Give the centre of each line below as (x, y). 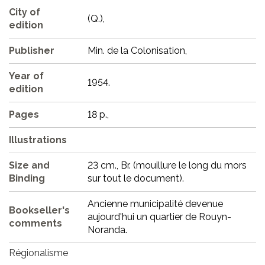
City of (25, 12)
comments (35, 224)
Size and (29, 166)
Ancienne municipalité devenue (155, 204)
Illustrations (38, 140)
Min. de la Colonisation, (137, 51)
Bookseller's (39, 211)
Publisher (32, 51)
